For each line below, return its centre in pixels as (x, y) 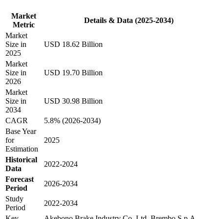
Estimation (22, 149)
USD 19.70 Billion (73, 73)
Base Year (21, 131)
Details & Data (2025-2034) (129, 21)
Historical (21, 160)
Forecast (20, 179)
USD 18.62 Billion (73, 44)
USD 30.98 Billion (73, 101)
